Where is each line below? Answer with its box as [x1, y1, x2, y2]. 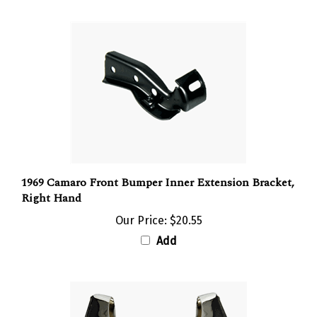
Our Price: [115, 201, 167, 215]
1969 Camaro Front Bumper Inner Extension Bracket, [21, 161, 294, 179]
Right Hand [21, 177, 81, 195]
